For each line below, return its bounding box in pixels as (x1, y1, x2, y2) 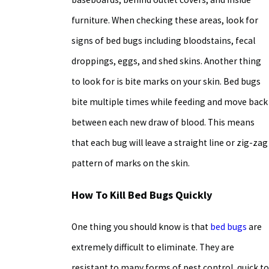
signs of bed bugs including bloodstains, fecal (71, 35, 255, 47)
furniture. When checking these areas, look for (71, 14, 258, 26)
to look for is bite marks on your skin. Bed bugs (71, 76, 261, 88)
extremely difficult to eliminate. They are (71, 241, 234, 253)
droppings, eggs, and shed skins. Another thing (71, 55, 261, 67)
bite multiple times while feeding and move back (71, 96, 268, 108)
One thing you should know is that (71, 220, 210, 232)
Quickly (172, 187, 212, 202)
